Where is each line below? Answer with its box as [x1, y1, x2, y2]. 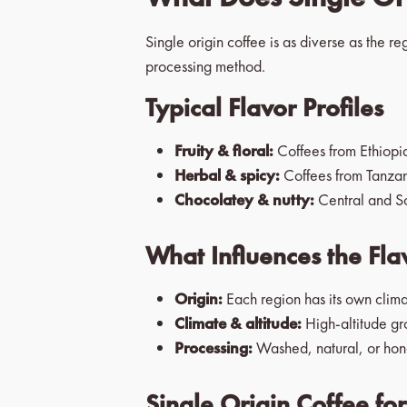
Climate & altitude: [174, 313, 302, 333]
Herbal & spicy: [174, 164, 280, 185]
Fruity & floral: [174, 140, 273, 161]
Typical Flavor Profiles [145, 92, 383, 124]
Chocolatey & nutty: [174, 189, 314, 210]
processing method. [145, 55, 265, 76]
